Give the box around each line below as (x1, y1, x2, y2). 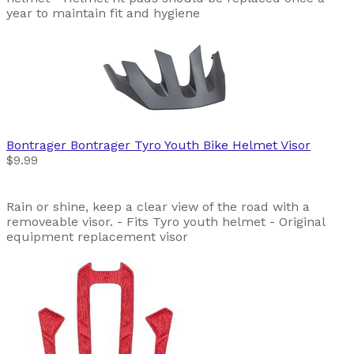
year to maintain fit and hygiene (6, 6, 200, 21)
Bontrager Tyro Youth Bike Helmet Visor (70, 137, 311, 153)
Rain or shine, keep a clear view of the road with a (6, 199, 310, 215)
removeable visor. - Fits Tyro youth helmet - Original (6, 214, 325, 230)
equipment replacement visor (6, 229, 188, 245)
